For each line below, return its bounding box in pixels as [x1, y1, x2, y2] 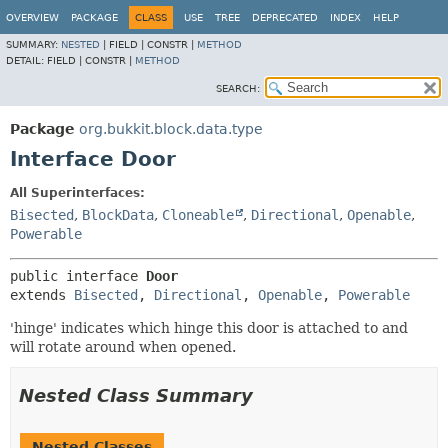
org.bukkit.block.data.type [79, 121, 263, 137]
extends [10, 287, 74, 303]
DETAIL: [6, 55, 47, 66]
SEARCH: [216, 83, 260, 94]
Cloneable [162, 207, 234, 223]
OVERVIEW [6, 12, 59, 23]
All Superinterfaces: [10, 186, 145, 200]
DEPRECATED [252, 12, 318, 23]
